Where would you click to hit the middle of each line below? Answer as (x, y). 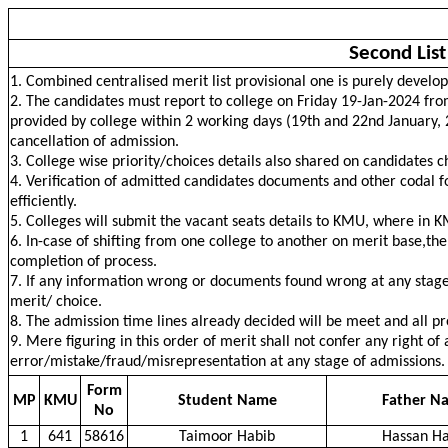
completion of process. (83, 262)
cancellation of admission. (94, 142)
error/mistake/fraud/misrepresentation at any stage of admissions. (227, 362)
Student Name (227, 401)
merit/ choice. (56, 302)
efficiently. (43, 202)
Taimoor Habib (227, 437)
